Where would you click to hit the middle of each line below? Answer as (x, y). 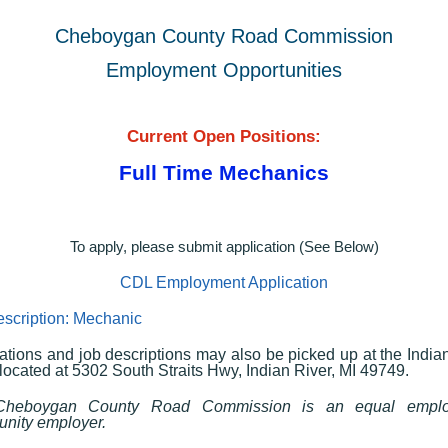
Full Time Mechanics (224, 172)
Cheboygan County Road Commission (224, 35)
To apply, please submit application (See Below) (224, 246)
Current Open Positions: (224, 136)
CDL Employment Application (224, 282)
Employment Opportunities (224, 69)
